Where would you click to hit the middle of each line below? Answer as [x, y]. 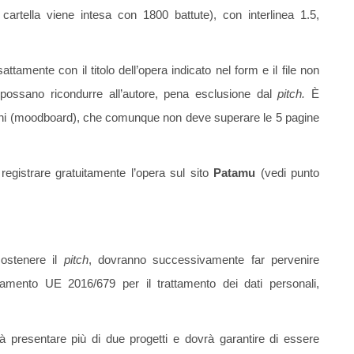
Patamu [235, 173]
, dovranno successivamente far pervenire [204, 260]
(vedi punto [288, 173]
